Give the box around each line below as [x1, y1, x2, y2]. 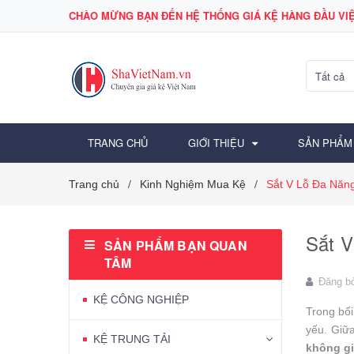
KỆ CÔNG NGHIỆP [93, 292, 189, 306]
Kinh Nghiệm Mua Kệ [140, 177, 246, 190]
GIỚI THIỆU [188, 134, 244, 150]
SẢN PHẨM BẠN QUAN [104, 235, 247, 254]
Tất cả [315, 69, 345, 84]
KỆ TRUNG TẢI [93, 332, 171, 345]
